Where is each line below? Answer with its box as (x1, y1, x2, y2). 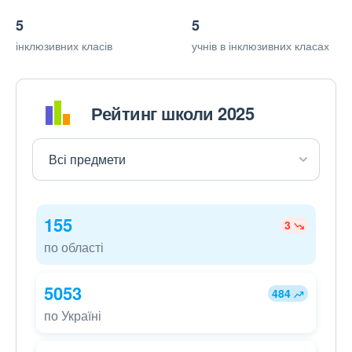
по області (44, 238, 104, 257)
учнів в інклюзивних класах (192, 38, 329, 54)
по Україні (44, 306, 101, 325)
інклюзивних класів (16, 38, 112, 54)
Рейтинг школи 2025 (91, 100, 254, 126)
